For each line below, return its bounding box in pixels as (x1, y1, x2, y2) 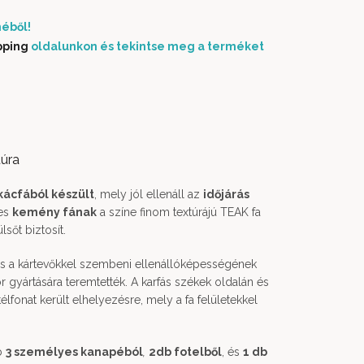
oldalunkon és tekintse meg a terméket (28, 40, 264, 53)
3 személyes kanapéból (6, 345, 143, 358)
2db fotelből (149, 345, 222, 358)
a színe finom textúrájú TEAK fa (97, 206, 261, 219)
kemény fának (12, 206, 97, 219)
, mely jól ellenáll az (94, 188, 203, 201)
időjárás (203, 188, 249, 201)
